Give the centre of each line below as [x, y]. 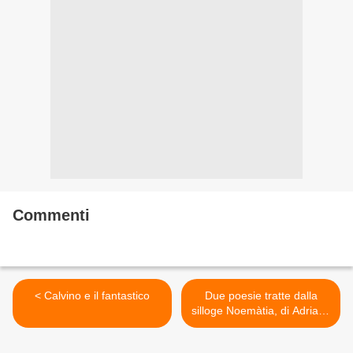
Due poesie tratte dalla [261, 296]
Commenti [51, 216]
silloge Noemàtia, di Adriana [261, 311]
